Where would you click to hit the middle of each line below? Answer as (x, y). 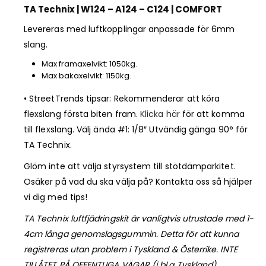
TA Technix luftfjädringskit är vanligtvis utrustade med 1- (139, 218)
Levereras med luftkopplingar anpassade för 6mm (129, 29)
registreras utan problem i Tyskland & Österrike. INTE (131, 249)
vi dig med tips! (56, 197)
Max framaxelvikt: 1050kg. (89, 64)
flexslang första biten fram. (82, 114)
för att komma (212, 114)
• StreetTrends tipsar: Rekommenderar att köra (122, 98)
